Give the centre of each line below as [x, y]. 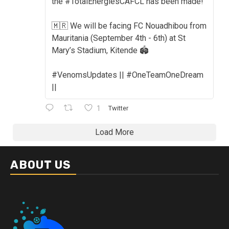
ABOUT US [41, 165]
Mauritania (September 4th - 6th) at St [119, 38]
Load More [114, 132]
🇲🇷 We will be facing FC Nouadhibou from [129, 26]
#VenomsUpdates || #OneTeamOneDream [128, 75]
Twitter [118, 108]
